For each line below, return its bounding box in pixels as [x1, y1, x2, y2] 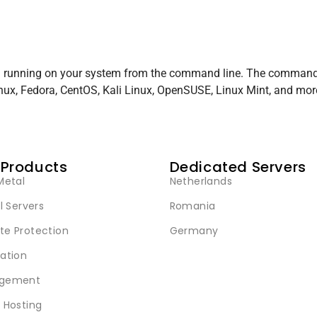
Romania [169, 199, 216, 214]
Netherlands [169, 174, 232, 189]
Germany [169, 224, 219, 238]
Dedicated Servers [169, 157, 306, 178]
